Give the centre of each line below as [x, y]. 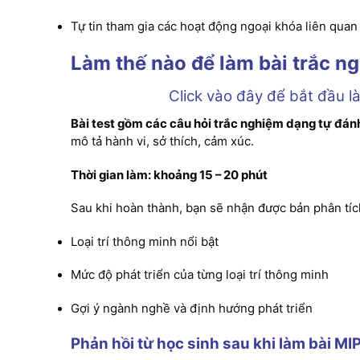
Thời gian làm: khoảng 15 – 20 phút [170, 175]
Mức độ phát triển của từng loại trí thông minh [200, 275]
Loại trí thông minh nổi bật [145, 241]
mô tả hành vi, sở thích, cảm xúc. [163, 142]
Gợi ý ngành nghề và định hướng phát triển [192, 308]
